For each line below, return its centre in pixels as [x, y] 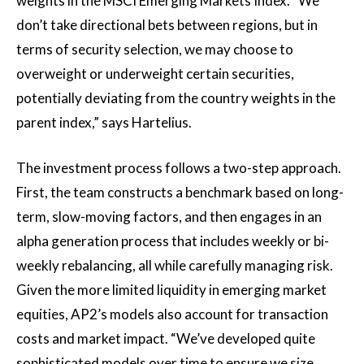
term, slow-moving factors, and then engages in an [169, 216]
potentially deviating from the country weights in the [176, 97]
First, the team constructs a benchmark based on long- [180, 192]
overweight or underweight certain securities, [155, 73]
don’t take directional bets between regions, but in [167, 24]
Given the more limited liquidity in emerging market [171, 289]
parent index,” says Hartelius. [104, 122]
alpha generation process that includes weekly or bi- [173, 240]
